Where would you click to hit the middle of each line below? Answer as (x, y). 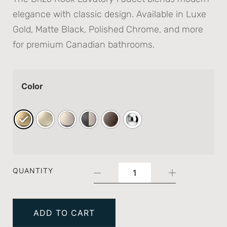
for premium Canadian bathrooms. (84, 44)
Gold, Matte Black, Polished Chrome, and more (108, 29)
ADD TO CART (64, 213)
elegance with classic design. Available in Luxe (109, 14)
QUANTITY (33, 171)
